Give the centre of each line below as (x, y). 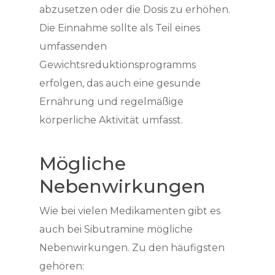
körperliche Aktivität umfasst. (111, 120)
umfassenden (73, 46)
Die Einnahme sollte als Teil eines (120, 28)
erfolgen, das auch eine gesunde (120, 83)
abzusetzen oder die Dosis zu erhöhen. (135, 10)
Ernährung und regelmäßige (111, 102)
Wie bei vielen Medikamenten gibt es (130, 211)
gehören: (62, 266)
